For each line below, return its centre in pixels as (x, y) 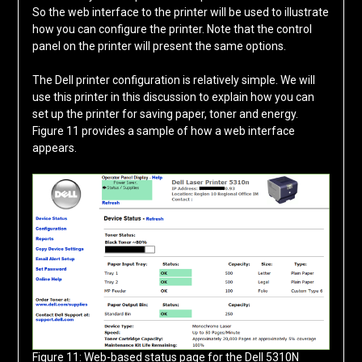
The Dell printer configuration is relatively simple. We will (173, 80)
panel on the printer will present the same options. (159, 46)
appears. (54, 148)
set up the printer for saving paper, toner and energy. (165, 114)
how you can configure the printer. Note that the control (172, 29)
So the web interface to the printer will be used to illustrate (180, 13)
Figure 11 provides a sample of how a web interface (163, 131)
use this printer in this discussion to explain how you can (173, 97)
